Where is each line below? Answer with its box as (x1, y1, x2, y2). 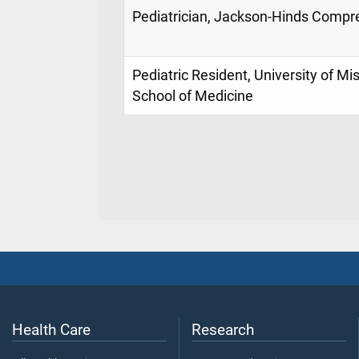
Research (192, 320, 254, 339)
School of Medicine (132, 87, 253, 104)
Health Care (12, 320, 91, 339)
